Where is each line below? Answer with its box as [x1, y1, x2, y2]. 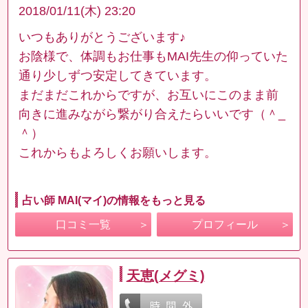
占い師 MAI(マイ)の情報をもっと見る [22, 195, 206, 206]
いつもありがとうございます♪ [19, 30, 186, 44]
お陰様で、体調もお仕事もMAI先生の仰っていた [19, 49, 289, 63]
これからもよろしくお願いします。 [19, 146, 217, 159]
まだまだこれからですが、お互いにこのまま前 [19, 88, 279, 102]
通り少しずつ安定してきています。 [19, 69, 217, 82]
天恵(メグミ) [126, 268, 205, 283]
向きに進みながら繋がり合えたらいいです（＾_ [19, 107, 286, 121]
